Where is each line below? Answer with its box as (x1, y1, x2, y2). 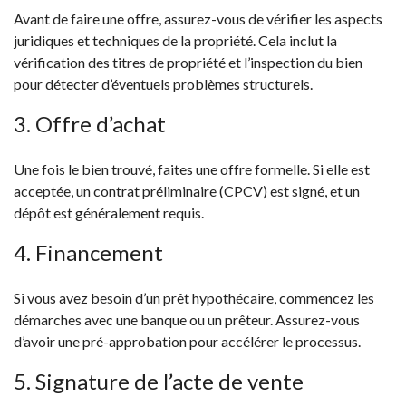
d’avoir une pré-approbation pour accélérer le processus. (14, 333, 361, 351)
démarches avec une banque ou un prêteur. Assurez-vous (14, 311, 360, 329)
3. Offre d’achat (14, 111, 166, 138)
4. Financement (14, 239, 163, 266)
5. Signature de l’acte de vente (14, 368, 304, 395)
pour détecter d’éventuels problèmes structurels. (14, 75, 313, 93)
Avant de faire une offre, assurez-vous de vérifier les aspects (14, 10, 382, 28)
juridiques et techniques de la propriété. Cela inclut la (14, 32, 337, 50)
